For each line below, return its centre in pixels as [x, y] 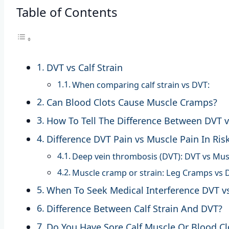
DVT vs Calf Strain [84, 68]
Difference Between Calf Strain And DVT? [134, 209]
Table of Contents [67, 12]
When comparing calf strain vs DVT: [141, 85]
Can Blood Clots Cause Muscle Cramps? [132, 102]
